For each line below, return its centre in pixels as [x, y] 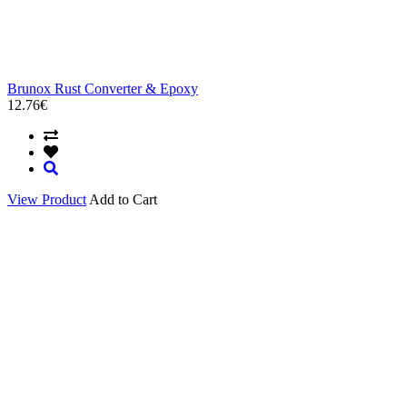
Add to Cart [123, 199]
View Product [47, 199]
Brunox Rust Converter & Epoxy [103, 88]
